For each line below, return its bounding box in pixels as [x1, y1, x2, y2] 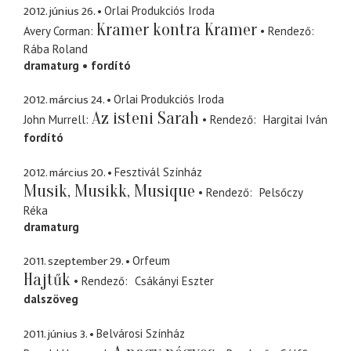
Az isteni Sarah [92, 108, 199, 129]
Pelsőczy [259, 184, 302, 200]
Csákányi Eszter [134, 273, 214, 289]
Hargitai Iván [262, 112, 327, 128]
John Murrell [24, 112, 85, 128]
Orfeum [132, 253, 170, 269]
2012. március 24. [24, 90, 104, 110]
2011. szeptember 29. [24, 251, 123, 272]
